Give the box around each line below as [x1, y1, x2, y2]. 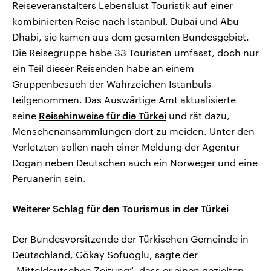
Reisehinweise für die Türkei [39, 109, 166, 122]
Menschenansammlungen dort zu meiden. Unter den [12, 125, 255, 137]
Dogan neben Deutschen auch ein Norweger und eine [12, 157, 258, 169]
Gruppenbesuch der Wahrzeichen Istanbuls [12, 78, 211, 90]
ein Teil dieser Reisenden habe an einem [12, 62, 194, 74]
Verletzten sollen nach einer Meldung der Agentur [12, 141, 240, 153]
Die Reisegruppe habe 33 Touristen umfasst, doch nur [12, 47, 259, 59]
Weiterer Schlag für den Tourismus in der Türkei [12, 203, 229, 215]
